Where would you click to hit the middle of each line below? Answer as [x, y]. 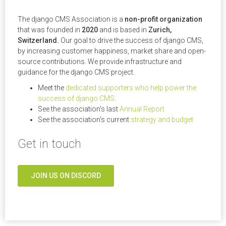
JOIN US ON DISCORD [66, 176]
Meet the [52, 88]
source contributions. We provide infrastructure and [100, 61]
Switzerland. [38, 40]
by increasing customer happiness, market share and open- [112, 51]
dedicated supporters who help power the [131, 88]
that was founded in [50, 30]
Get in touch [49, 144]
